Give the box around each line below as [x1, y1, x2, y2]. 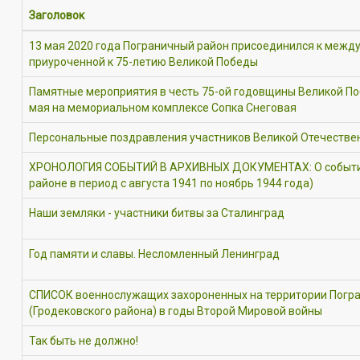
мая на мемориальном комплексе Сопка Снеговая [29, 101, 297, 114]
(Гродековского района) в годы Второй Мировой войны [29, 305, 322, 317]
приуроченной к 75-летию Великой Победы [29, 55, 258, 68]
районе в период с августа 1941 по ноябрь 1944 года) [29, 177, 313, 190]
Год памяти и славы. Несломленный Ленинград [29, 247, 280, 260]
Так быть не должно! [29, 334, 138, 347]
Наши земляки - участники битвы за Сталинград [29, 207, 284, 219]
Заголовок [29, 9, 84, 22]
